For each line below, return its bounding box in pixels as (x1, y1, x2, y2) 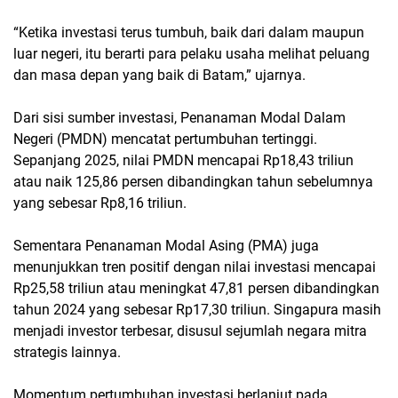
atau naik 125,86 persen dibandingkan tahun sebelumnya (13, 173, 373, 191)
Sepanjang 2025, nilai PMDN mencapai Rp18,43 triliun (13, 152, 354, 170)
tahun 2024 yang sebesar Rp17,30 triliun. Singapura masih (13, 301, 381, 319)
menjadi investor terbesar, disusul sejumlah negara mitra (13, 322, 367, 340)
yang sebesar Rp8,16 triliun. (13, 195, 187, 212)
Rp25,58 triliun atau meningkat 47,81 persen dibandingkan (13, 280, 379, 298)
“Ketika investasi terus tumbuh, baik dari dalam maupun (13, 24, 364, 42)
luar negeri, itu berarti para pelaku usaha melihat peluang (13, 45, 370, 63)
